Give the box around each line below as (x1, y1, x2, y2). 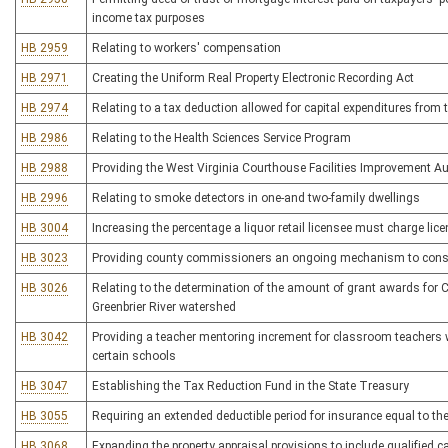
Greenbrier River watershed (92, 300, 236, 314)
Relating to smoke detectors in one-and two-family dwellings (92, 191, 420, 205)
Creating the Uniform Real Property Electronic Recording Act (92, 71, 414, 85)
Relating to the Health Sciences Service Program (92, 131, 351, 145)
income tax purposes (92, 11, 205, 25)
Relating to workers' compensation (92, 41, 281, 55)
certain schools (92, 349, 176, 363)
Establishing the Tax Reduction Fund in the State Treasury (92, 379, 409, 393)
